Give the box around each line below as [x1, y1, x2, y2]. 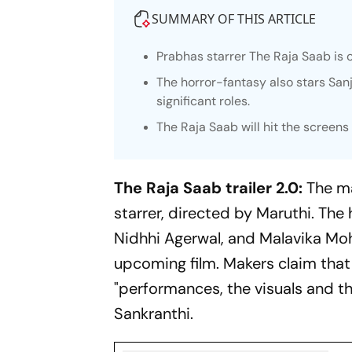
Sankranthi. [114, 303, 194, 324]
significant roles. [156, 93, 251, 109]
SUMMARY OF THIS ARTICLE [152, 10, 317, 27]
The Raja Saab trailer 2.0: [114, 178, 307, 198]
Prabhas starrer [156, 48, 250, 64]
